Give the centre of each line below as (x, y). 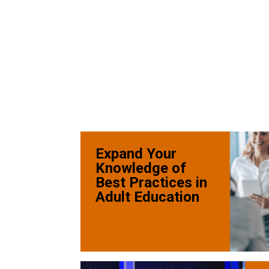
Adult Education (148, 197)
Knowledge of (141, 168)
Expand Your (136, 153)
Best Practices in (152, 182)
